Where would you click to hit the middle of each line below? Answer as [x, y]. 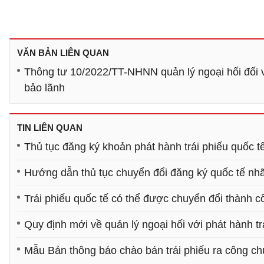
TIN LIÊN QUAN [50, 128]
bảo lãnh [44, 88]
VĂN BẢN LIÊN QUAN [63, 53]
